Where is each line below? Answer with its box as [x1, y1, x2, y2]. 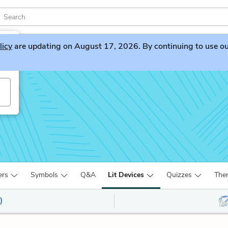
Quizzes [166, 170, 192, 180]
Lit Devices [108, 170, 144, 180]
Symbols [31, 170, 58, 180]
